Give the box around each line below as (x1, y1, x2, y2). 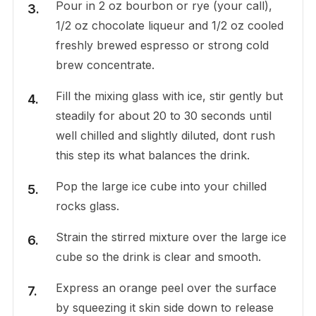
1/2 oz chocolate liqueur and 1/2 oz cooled (55, 18, 284, 33)
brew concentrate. (55, 58, 154, 73)
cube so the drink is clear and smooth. (55, 250, 261, 265)
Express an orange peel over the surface (55, 281, 276, 296)
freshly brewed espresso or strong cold (55, 38, 269, 53)
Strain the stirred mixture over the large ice (55, 230, 286, 245)
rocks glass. (55, 199, 119, 214)
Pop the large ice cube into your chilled (55, 179, 267, 194)
